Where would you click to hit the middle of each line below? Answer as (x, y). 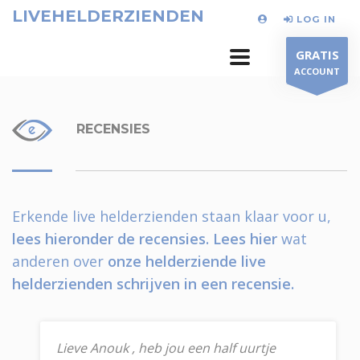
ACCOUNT (317, 71)
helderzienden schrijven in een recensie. (153, 284)
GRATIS (317, 55)
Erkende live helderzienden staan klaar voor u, (172, 216)
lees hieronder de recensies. (110, 239)
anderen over (60, 261)
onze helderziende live (187, 261)
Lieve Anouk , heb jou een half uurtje (166, 348)
